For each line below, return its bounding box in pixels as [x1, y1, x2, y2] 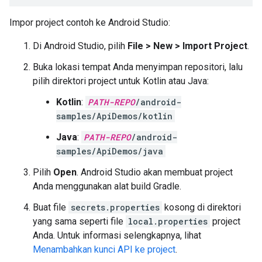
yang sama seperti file [33, 215, 126, 227]
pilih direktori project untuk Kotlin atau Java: [33, 75, 209, 87]
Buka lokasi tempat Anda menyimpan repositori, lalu [33, 61, 243, 73]
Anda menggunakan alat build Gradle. [33, 180, 181, 192]
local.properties [128, 215, 208, 227]
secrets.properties [71, 201, 160, 213]
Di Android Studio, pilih [33, 40, 127, 51]
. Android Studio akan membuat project [77, 166, 233, 178]
